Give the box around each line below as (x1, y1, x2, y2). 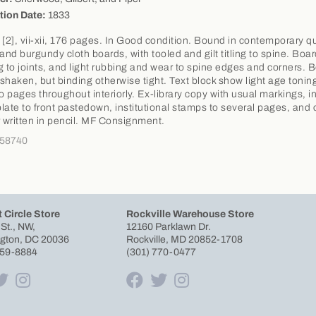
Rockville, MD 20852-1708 (126, 233, 244, 245)
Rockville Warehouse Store (126, 208, 254, 219)
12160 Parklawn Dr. (126, 221, 213, 232)
